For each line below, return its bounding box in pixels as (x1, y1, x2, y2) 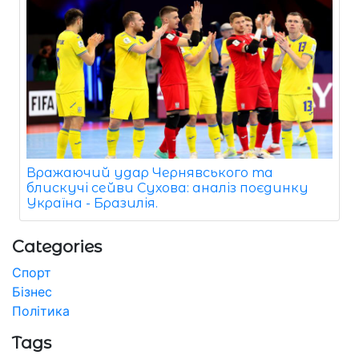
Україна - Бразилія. (26, 195, 158, 211)
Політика (12, 302, 70, 319)
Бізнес (12, 283, 52, 300)
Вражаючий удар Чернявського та (26, 164, 273, 180)
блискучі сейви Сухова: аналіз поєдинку (26, 179, 309, 196)
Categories (12, 236, 102, 256)
